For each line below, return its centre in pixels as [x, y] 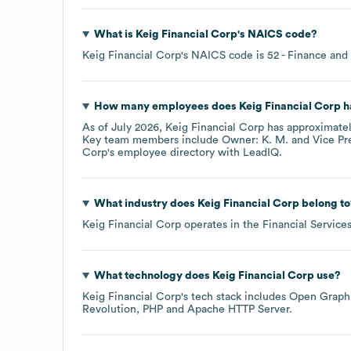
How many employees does [166, 106]
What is [114, 34]
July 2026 [135, 127]
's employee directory [161, 152]
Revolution [109, 309]
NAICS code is [229, 55]
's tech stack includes [235, 297]
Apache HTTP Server [238, 309]
